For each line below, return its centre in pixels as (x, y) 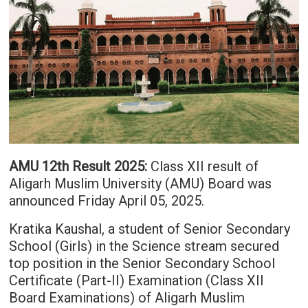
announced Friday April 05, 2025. (106, 201)
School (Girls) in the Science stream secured (144, 246)
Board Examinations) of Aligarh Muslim (126, 298)
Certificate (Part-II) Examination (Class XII (136, 281)
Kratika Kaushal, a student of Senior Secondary (149, 229)
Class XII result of (202, 167)
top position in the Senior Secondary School (142, 264)
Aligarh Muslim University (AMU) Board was (140, 184)
